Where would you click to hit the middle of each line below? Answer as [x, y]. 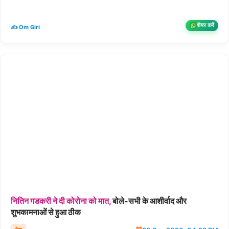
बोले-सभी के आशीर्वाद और [149, 201]
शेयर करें [205, 25]
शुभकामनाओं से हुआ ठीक [46, 212]
